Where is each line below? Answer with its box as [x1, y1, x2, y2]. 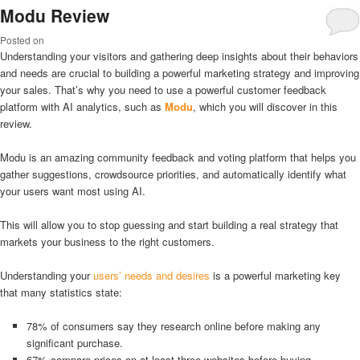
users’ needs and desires [93, 268, 210, 284]
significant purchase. [26, 335, 123, 351]
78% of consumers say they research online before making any [26, 318, 321, 334]
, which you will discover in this [193, 98, 337, 114]
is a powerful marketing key [210, 268, 341, 284]
